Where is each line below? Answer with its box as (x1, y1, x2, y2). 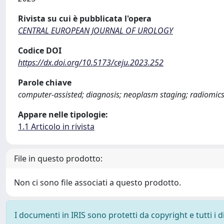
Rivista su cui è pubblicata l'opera (18, 12, 151, 24)
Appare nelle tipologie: (18, 108, 108, 120)
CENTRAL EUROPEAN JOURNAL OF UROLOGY (18, 24, 173, 36)
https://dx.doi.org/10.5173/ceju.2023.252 (18, 56, 163, 68)
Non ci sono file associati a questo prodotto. (14, 176, 181, 188)
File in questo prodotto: (14, 152, 102, 164)
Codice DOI (18, 44, 61, 56)
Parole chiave (18, 76, 71, 88)
